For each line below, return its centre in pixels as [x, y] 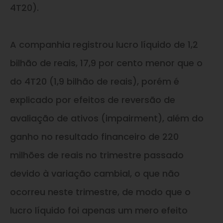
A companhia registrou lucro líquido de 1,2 [104, 44]
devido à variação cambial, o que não [95, 173]
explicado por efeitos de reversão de [93, 100]
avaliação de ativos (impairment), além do [107, 118]
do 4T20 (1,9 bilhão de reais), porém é [95, 81]
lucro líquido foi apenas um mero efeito [99, 210]
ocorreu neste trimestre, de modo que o [100, 192]
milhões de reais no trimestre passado [97, 155]
